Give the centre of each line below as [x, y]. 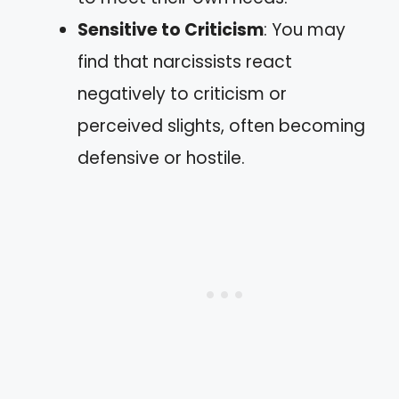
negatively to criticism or [182, 94]
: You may [305, 29]
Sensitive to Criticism [171, 29]
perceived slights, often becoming [221, 126]
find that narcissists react [185, 61]
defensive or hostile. [161, 158]
